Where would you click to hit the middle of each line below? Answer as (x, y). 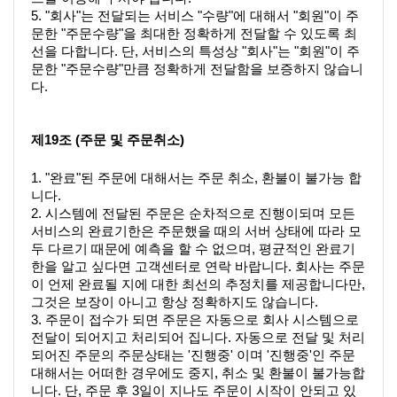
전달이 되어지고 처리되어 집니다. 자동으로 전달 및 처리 (198, 337)
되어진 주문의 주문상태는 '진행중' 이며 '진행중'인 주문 (193, 355)
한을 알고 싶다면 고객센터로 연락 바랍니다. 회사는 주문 (198, 266)
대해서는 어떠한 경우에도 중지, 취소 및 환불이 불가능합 (198, 373)
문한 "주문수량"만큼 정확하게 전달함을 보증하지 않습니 (197, 70)
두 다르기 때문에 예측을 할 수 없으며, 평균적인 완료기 (193, 249)
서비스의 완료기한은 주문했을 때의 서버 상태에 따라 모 (196, 231)
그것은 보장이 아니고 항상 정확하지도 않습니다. (176, 302)
